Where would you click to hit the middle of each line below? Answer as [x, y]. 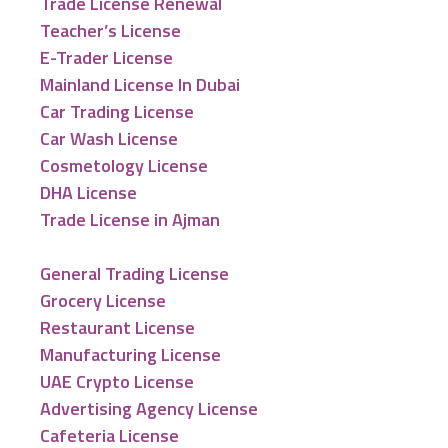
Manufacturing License [130, 354]
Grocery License [103, 300]
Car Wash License [109, 138]
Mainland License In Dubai [140, 84]
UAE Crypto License [117, 381]
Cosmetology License [124, 165]
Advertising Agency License [149, 408]
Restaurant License [117, 327]
